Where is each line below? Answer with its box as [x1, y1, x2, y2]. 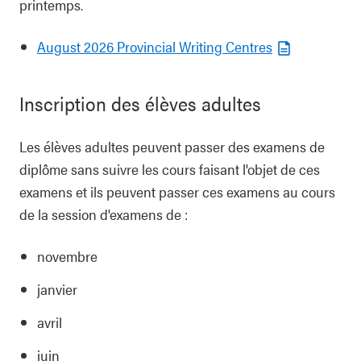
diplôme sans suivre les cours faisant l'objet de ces [19, 159, 320, 179]
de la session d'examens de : [19, 204, 188, 224]
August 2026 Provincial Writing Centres [37, 36, 272, 56]
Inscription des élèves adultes [19, 89, 261, 117]
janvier [37, 279, 77, 299]
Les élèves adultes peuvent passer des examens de [19, 136, 325, 156]
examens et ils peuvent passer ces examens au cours [19, 181, 335, 201]
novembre [37, 246, 98, 266]
